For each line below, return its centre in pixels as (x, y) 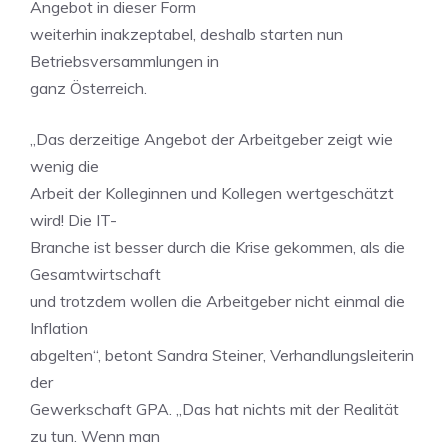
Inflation (59, 328)
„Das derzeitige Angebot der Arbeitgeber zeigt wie (211, 139)
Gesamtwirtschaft (95, 274)
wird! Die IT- (73, 220)
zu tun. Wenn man (95, 436)
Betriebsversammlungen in (124, 61)
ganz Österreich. (88, 88)
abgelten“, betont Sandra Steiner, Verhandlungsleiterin (222, 355)
